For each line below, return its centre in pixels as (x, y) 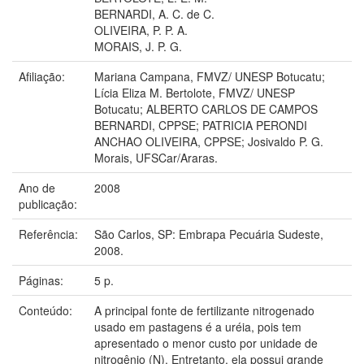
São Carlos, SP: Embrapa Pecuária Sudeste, (209, 234)
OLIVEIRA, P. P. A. (141, 30)
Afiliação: (43, 76)
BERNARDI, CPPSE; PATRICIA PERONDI (201, 125)
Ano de (37, 187)
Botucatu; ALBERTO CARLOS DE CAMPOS (206, 108)
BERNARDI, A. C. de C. (154, 13)
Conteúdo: (47, 310)
